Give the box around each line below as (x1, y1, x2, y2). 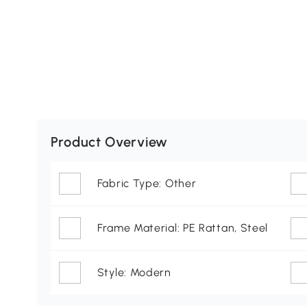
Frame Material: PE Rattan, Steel (97, 221, 269, 235)
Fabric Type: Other (97, 177, 197, 191)
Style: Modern (97, 266, 171, 280)
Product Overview (50, 134, 168, 151)
